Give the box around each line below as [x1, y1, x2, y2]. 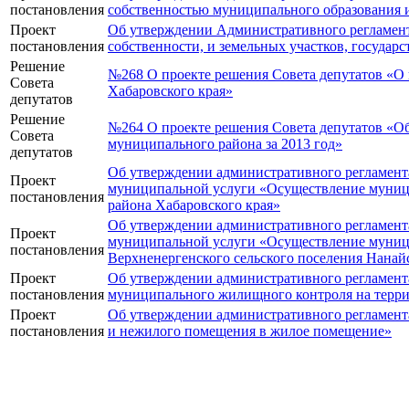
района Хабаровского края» [108, 197, 280, 214]
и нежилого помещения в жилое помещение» [108, 323, 392, 340]
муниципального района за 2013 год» [108, 136, 342, 152]
